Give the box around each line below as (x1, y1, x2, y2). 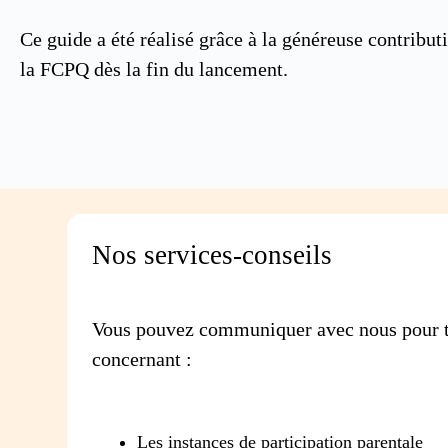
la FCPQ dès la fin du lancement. (20, 57, 288, 80)
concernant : (92, 347, 193, 370)
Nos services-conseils (92, 239, 333, 270)
